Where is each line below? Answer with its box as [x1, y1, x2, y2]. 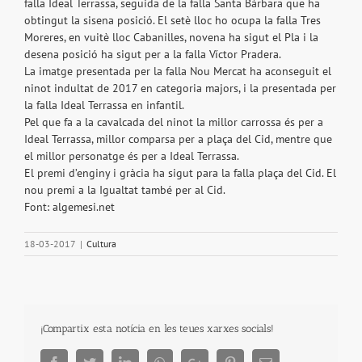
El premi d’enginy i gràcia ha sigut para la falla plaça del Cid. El [24, 166, 336, 181]
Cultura [86, 238, 116, 250]
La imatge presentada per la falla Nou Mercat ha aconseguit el [24, 64, 331, 79]
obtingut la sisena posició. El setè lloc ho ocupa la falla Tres [24, 13, 321, 28]
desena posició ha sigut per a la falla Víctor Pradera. [24, 47, 281, 62]
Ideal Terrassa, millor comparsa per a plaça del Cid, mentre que [24, 132, 332, 147]
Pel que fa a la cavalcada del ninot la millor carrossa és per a [24, 115, 323, 130]
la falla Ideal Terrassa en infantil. [24, 98, 184, 113]
